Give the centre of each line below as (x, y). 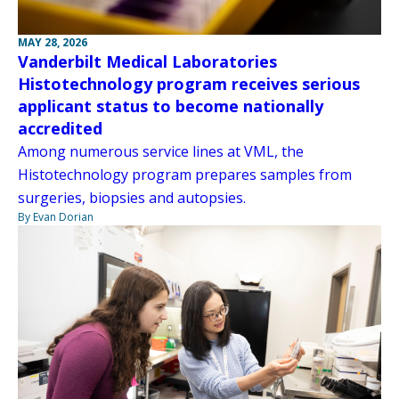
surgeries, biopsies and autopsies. (132, 198)
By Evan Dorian (56, 217)
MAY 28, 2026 (53, 43)
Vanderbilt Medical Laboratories (147, 62)
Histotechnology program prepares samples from (185, 175)
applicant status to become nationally (171, 106)
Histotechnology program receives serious (189, 84)
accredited (60, 129)
